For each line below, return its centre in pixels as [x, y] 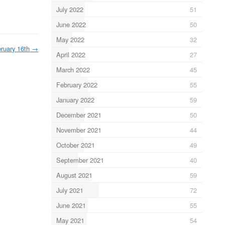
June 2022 [71, 24]
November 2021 [79, 130]
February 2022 [77, 84]
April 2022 [71, 54]
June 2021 [71, 205]
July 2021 [70, 190]
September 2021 [80, 160]
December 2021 [79, 115]
